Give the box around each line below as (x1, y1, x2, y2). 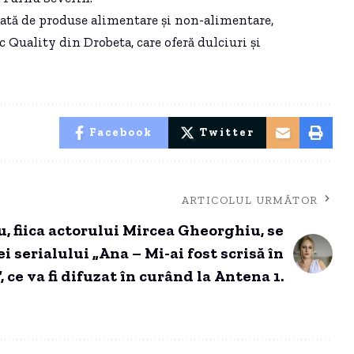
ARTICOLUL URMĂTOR (181, 194, 318, 208)
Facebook (89, 126, 153, 140)
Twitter (200, 126, 255, 140)
